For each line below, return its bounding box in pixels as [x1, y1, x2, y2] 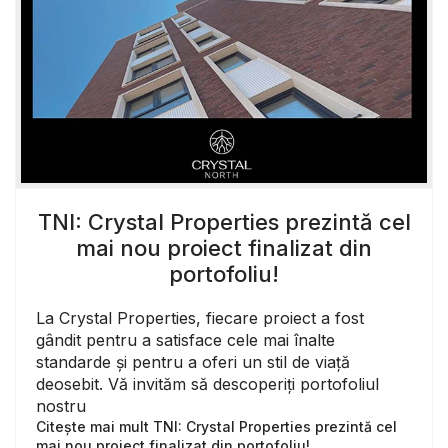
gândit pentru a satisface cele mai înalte [36, 329, 335, 350]
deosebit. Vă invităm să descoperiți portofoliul [36, 373, 379, 394]
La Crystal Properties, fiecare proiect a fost [36, 307, 364, 328]
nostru [36, 395, 86, 416]
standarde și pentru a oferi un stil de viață [36, 351, 350, 372]
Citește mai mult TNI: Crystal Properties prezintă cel [36, 417, 397, 435]
